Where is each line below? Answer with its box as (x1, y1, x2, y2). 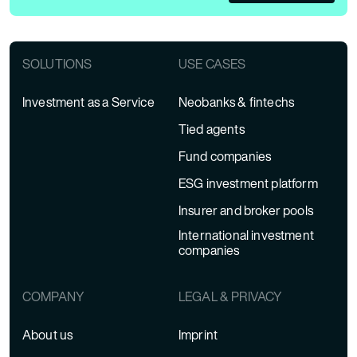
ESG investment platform (178, 174, 318, 193)
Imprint (178, 325, 218, 344)
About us (22, 325, 73, 344)
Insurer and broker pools (178, 201, 313, 220)
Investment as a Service (22, 92, 155, 112)
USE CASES (178, 54, 246, 73)
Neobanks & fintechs (178, 92, 295, 112)
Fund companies (178, 147, 272, 166)
